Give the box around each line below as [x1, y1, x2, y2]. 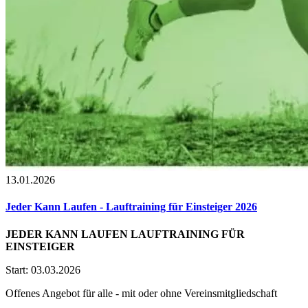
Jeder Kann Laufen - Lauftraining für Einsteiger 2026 [5, 201, 257, 213]
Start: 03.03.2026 [5, 263, 80, 276]
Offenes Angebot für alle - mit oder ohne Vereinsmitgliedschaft [5, 287, 277, 299]
